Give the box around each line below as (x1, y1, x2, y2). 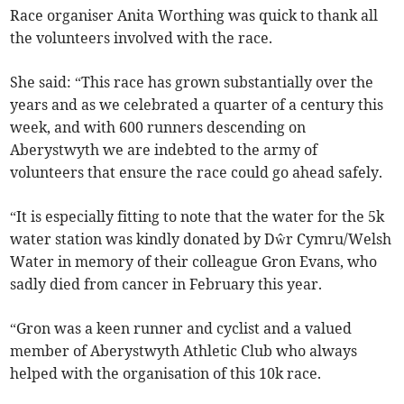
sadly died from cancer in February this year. (10, 275, 323, 294)
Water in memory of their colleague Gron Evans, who (10, 252, 378, 271)
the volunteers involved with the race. (10, 29, 273, 48)
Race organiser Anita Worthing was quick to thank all (10, 6, 379, 25)
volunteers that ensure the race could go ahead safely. (10, 163, 383, 182)
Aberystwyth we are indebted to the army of (10, 141, 318, 160)
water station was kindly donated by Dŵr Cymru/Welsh (10, 230, 392, 249)
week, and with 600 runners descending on (10, 118, 307, 137)
